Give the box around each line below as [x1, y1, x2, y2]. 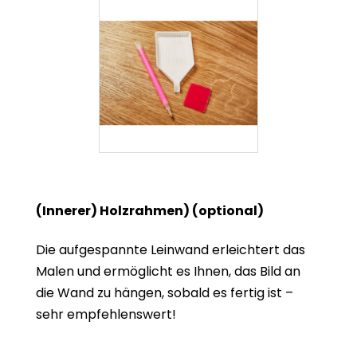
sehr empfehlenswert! [36, 305, 176, 324]
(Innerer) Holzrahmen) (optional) [36, 202, 264, 221]
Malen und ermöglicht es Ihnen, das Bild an [36, 262, 300, 281]
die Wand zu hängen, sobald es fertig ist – [36, 284, 293, 303]
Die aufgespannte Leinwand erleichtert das [36, 241, 305, 260]
